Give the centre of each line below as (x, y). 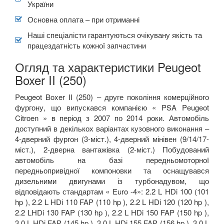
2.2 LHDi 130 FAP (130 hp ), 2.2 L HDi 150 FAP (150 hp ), (112, 212)
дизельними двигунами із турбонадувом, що (112, 180)
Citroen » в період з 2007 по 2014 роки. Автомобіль (112, 117)
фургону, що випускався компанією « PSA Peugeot (112, 107)
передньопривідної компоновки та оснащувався (112, 170)
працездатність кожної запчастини (87, 45)
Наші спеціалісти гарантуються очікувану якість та (115, 34)
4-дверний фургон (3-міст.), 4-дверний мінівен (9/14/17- (112, 138)
